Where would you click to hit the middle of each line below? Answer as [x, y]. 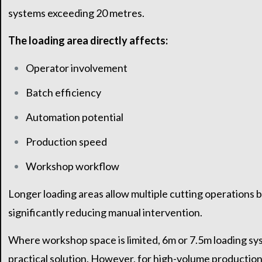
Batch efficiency [63, 93]
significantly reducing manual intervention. [105, 213]
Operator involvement [76, 68]
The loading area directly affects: [88, 41]
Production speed [66, 142]
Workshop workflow [72, 166]
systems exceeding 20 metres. [76, 13]
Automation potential [74, 117]
